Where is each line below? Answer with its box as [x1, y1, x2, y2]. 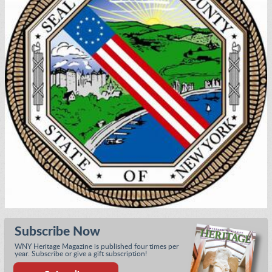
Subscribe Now [15, 225, 100, 238]
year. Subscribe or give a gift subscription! [15, 250, 147, 257]
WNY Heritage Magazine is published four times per [15, 242, 178, 250]
